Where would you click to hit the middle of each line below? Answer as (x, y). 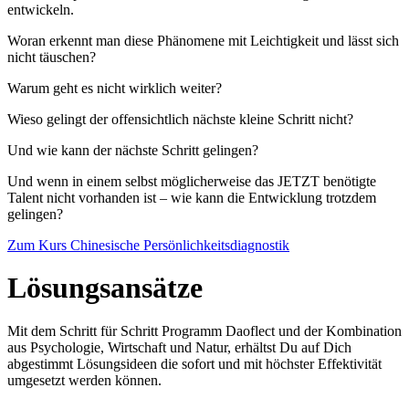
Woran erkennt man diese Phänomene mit (129, 41)
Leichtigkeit (284, 41)
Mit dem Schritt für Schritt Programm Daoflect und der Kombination (204, 331)
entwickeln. (42, 10)
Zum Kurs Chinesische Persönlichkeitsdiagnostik (148, 246)
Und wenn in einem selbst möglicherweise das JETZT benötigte (192, 182)
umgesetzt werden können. (88, 381)
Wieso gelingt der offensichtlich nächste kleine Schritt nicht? (184, 120)
